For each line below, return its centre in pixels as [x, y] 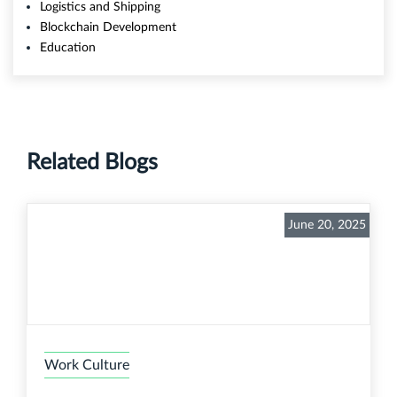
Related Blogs [92, 163]
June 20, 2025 [327, 226]
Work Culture [87, 366]
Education [68, 47]
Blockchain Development [108, 27]
